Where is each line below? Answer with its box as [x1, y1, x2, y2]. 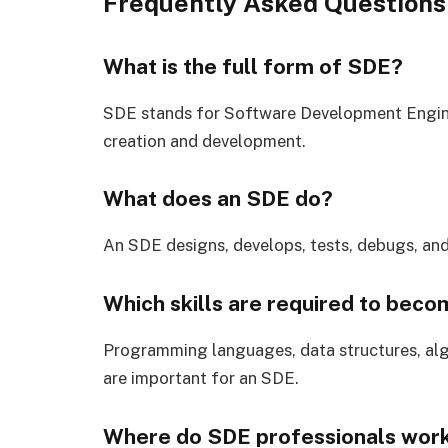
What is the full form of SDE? [103, 53, 403, 79]
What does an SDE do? [103, 186, 333, 212]
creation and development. [103, 130, 306, 151]
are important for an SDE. [103, 368, 299, 389]
